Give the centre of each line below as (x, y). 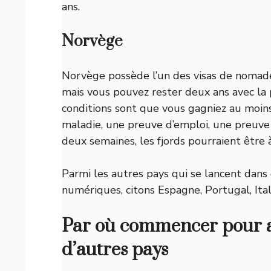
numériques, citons (110, 190)
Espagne (179, 190)
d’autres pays (115, 250)
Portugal (227, 190)
